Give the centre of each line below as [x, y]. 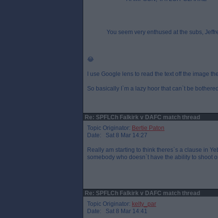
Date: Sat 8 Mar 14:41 [117, 211]
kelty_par [144, 204]
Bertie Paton [148, 128]
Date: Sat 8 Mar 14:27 [117, 135]
